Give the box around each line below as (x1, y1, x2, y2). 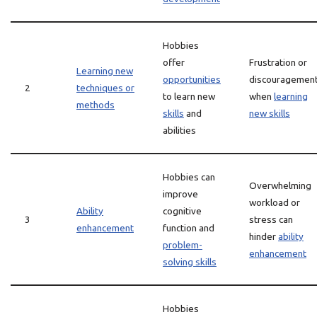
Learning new (76, 65, 133, 76)
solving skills (163, 256, 217, 267)
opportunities (163, 74, 221, 85)
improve (163, 188, 198, 200)
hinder (249, 231, 278, 242)
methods (76, 99, 115, 110)
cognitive (163, 205, 202, 217)
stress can (249, 214, 293, 225)
